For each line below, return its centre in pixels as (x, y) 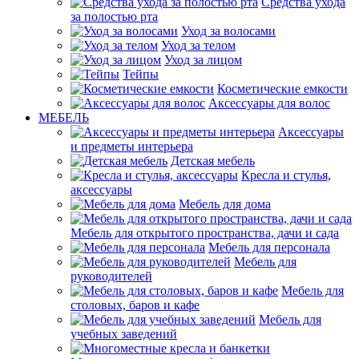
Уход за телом (198, 45)
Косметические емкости (282, 89)
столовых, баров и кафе (135, 305)
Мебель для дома (225, 204)
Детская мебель (213, 161)
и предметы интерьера (132, 146)
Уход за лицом (203, 60)
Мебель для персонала (269, 247)
